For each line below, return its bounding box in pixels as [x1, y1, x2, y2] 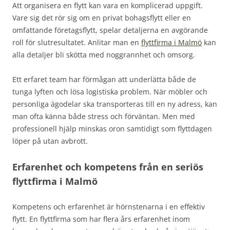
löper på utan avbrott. [12, 136, 88, 146]
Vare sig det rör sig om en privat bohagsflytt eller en [12, 12, 191, 23]
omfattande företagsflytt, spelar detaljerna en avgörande [12, 25, 208, 35]
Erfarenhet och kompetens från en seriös [12, 160, 203, 173]
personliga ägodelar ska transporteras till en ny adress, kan [12, 99, 217, 109]
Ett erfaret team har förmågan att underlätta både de [12, 74, 196, 84]
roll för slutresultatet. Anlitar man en [12, 37, 141, 47]
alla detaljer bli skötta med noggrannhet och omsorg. [12, 49, 195, 60]
